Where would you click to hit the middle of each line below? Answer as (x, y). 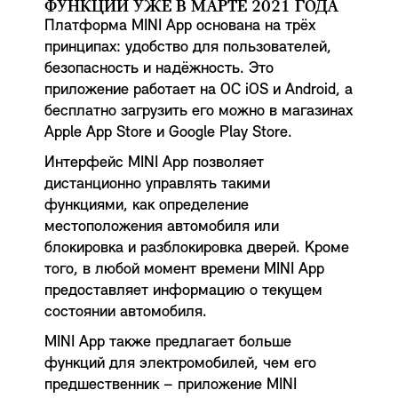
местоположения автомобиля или (162, 227)
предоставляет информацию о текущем (183, 291)
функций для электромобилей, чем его (180, 364)
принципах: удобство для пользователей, (188, 48)
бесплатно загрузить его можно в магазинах (199, 111)
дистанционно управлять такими (157, 184)
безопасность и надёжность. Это (159, 69)
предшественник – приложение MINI (171, 385)
